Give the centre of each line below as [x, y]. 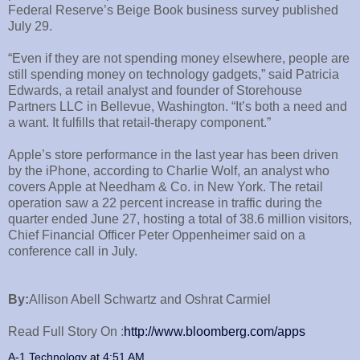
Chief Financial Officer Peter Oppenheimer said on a [157, 235]
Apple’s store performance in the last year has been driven [173, 154]
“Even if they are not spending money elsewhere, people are [179, 58]
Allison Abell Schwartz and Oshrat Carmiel [150, 299]
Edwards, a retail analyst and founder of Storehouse [155, 90]
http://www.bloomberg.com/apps [215, 331]
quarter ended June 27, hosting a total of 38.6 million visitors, [180, 219]
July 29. [30, 26]
